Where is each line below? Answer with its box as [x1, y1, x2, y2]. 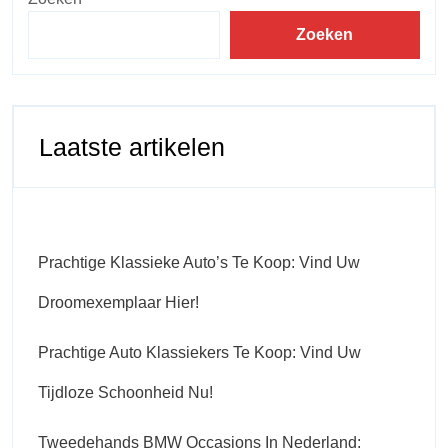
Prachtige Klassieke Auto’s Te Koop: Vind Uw [38, 253, 360, 271]
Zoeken [296, 25, 354, 43]
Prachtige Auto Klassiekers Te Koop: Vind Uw [38, 343, 361, 361]
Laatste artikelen [39, 132, 225, 161]
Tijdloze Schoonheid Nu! [38, 383, 213, 401]
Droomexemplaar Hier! [38, 293, 199, 311]
